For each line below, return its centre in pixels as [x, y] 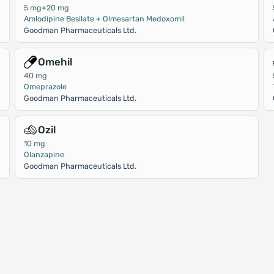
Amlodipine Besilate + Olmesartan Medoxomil [104, 19]
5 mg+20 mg [46, 8]
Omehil [55, 62]
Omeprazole [45, 87]
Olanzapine [44, 154]
